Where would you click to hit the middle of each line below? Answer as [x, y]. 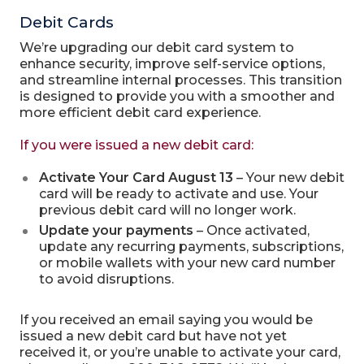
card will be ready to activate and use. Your [178, 194]
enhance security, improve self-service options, [172, 64]
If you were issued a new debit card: [136, 145]
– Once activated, [251, 230]
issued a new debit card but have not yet [153, 336]
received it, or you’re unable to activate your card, [180, 352]
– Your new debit [288, 178]
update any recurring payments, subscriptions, [191, 247]
